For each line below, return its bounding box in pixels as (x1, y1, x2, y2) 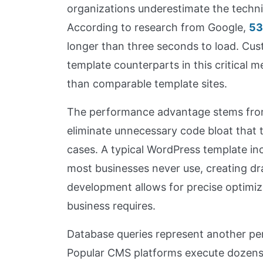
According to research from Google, (67, 21, 249, 33)
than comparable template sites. (67, 77, 227, 90)
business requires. (67, 199, 156, 212)
